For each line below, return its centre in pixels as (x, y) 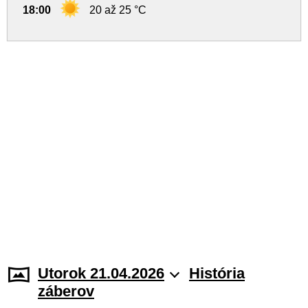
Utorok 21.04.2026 (101, 273)
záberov (66, 291)
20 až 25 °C (118, 10)
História (217, 273)
